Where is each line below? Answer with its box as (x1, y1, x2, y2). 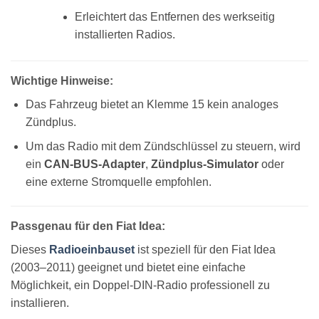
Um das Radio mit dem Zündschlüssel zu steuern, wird (25, 140, 300, 153)
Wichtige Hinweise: (11, 74, 113, 87)
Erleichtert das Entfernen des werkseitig (74, 10, 275, 23)
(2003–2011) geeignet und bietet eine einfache (11, 261, 246, 273)
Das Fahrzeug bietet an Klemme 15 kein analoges (25, 98, 278, 110)
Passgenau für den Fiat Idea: (11, 219, 165, 232)
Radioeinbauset (49, 243, 135, 256)
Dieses (11, 243, 49, 256)
